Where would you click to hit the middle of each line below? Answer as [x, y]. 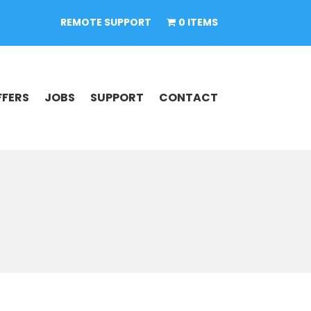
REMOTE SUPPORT [106, 23]
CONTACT [188, 98]
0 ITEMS [198, 23]
